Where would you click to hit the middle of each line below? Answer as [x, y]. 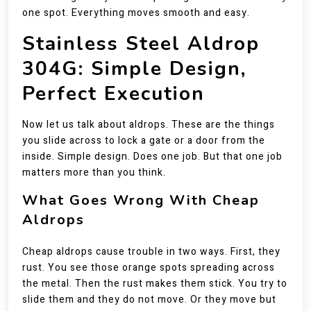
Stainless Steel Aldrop [141, 44]
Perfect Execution [114, 94]
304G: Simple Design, [134, 69]
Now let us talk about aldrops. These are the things [149, 125]
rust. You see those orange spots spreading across [149, 268]
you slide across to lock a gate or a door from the [144, 141]
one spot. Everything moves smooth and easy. [136, 13]
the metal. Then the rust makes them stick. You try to [155, 284]
